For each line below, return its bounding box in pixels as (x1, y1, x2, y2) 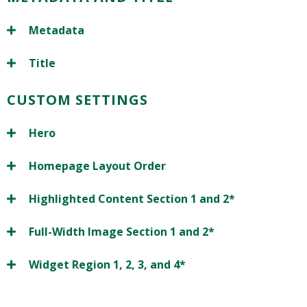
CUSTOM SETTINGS (7, 90, 148, 110)
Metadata (29, 23, 84, 38)
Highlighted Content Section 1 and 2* (29, 191, 235, 207)
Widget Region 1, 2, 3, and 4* (29, 257, 186, 273)
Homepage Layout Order (29, 158, 166, 174)
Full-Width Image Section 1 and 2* (29, 224, 214, 240)
